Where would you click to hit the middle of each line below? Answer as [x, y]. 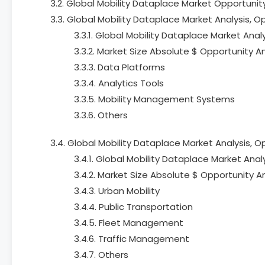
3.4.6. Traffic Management [132, 239]
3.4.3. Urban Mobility [117, 191]
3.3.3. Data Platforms [119, 67]
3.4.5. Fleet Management [129, 223]
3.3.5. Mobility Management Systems [154, 99]
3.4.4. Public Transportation [133, 207]
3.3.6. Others [101, 115]
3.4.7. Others [101, 255]
